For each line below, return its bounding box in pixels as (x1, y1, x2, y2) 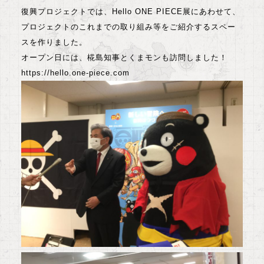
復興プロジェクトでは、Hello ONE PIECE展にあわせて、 (21, 6, 240, 16)
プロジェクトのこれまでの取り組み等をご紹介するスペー (21, 22, 236, 31)
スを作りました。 (21, 37, 87, 47)
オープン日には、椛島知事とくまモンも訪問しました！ (21, 52, 227, 62)
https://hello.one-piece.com (21, 68, 130, 77)
